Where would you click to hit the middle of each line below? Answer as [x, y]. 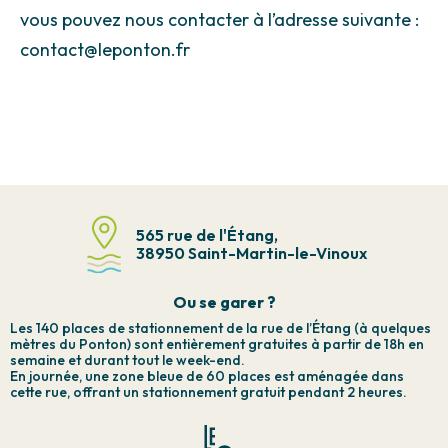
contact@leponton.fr [105, 49]
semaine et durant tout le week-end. [127, 360]
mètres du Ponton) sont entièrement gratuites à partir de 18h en [217, 344]
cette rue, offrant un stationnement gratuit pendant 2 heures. [208, 392]
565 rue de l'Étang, [206, 235]
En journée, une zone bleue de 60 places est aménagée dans [207, 376]
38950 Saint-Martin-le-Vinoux [251, 253]
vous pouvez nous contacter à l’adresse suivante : [219, 19]
